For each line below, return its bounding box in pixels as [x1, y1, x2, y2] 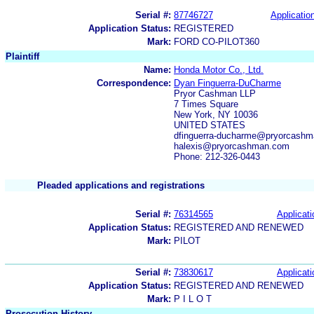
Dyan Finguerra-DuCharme [174, 77, 281, 88]
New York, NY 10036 [174, 109, 258, 120]
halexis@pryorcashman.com [174, 140, 289, 151]
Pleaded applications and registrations [37, 179, 205, 191]
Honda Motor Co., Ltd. [174, 64, 264, 75]
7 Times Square [174, 98, 238, 109]
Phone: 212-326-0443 [174, 151, 260, 162]
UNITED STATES [174, 119, 245, 130]
